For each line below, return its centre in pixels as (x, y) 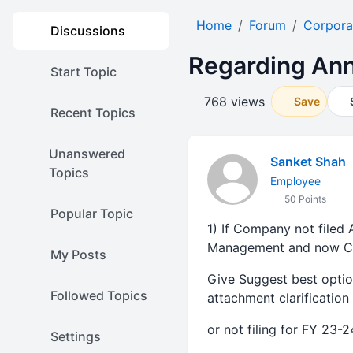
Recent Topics (93, 113)
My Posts (78, 255)
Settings (76, 336)
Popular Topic (92, 214)
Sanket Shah (308, 162)
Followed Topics (99, 295)
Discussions (88, 31)
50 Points (304, 199)
